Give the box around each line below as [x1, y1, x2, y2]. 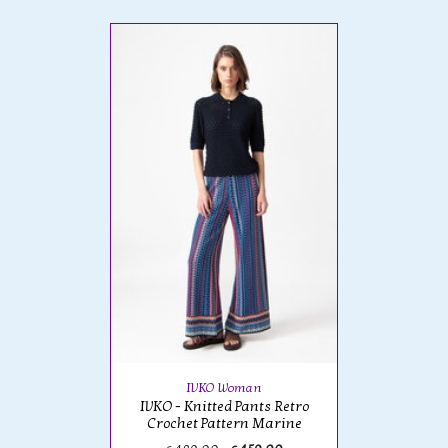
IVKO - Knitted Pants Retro [139, 397, 309, 415]
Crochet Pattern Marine [146, 414, 302, 432]
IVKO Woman [186, 379, 262, 396]
